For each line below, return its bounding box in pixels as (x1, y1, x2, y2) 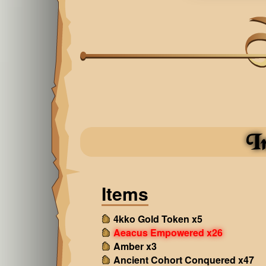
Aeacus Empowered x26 (113, 226, 223, 239)
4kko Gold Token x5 (113, 212, 202, 226)
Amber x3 (113, 239, 157, 253)
